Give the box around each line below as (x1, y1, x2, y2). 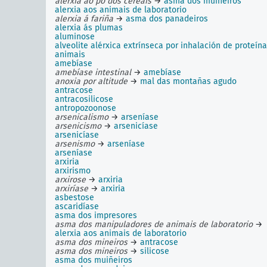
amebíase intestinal (55, 67, 131, 77)
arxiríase (55, 184, 88, 194)
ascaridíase (55, 201, 99, 212)
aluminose (55, 32, 95, 42)
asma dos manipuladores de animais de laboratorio (55, 219, 253, 229)
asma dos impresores (55, 210, 137, 221)
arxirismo (55, 166, 91, 176)
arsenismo (55, 139, 95, 149)
